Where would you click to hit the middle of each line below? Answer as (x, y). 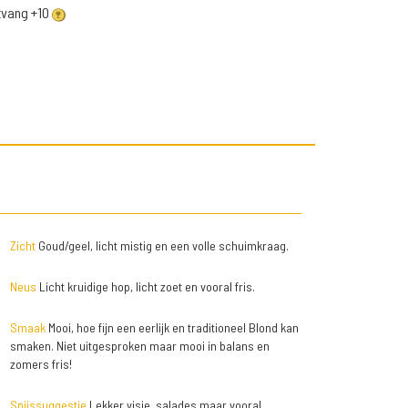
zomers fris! (41, 364)
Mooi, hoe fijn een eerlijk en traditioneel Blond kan (172, 328)
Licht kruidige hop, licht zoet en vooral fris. (145, 287)
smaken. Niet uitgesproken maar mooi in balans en (139, 346)
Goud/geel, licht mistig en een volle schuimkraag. (162, 246)
